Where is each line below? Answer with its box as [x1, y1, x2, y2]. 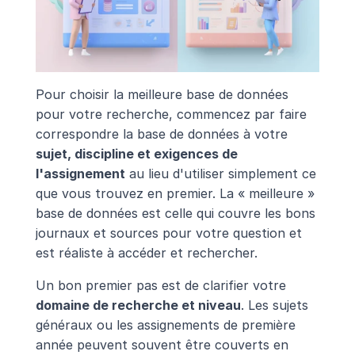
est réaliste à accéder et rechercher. [35, 244, 258, 261]
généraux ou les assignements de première [35, 316, 296, 333]
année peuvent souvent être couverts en [35, 336, 288, 353]
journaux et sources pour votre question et [35, 224, 302, 241]
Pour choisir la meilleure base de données [35, 86, 288, 102]
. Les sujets [240, 296, 308, 313]
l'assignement [35, 165, 125, 181]
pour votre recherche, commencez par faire [35, 105, 307, 122]
